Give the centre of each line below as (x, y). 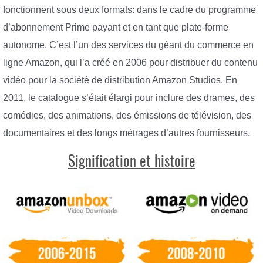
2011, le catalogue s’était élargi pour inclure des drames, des (129, 98)
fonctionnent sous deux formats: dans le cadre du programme (129, 10)
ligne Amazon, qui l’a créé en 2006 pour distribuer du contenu (130, 63)
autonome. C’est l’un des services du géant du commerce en (128, 45)
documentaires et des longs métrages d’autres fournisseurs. (127, 133)
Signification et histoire (131, 161)
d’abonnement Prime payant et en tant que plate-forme (116, 28)
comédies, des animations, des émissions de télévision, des (127, 116)
